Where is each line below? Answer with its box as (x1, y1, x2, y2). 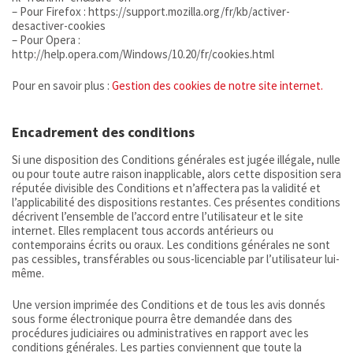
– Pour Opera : (12, 32, 80, 47)
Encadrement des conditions (12, 123, 195, 142)
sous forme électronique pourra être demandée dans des (12, 311, 292, 327)
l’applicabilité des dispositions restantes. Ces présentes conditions (12, 194, 340, 210)
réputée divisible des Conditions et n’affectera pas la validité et (12, 180, 321, 195)
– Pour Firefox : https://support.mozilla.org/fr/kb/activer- (12, 3, 290, 19)
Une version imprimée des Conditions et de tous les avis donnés (12, 297, 325, 313)
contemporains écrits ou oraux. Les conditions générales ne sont (12, 236, 330, 252)
